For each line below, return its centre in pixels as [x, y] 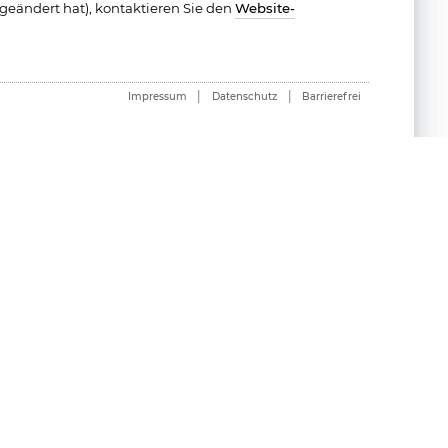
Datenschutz [244, 97]
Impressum [157, 97]
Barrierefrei [332, 97]
